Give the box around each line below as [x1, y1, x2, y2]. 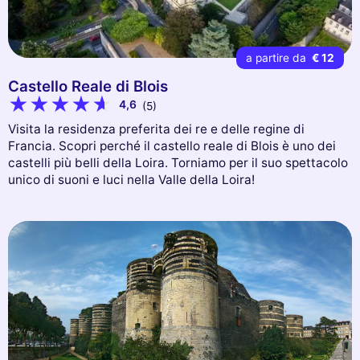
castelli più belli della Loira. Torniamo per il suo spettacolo [8, 154, 348, 170]
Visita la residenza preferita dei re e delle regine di [8, 121, 305, 137]
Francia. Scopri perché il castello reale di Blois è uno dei [8, 137, 336, 153]
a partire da [245, 51, 309, 65]
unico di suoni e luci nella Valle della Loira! [8, 171, 255, 187]
